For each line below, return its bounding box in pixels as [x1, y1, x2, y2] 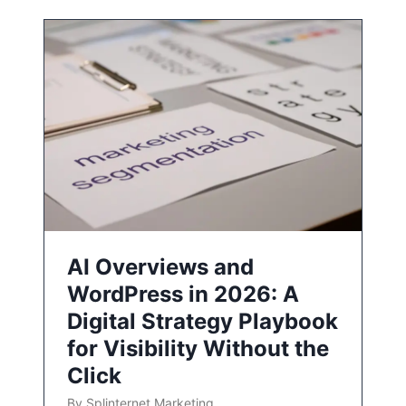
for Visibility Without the [67, 335, 329, 362]
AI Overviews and [67, 254, 254, 281]
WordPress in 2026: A [67, 281, 299, 308]
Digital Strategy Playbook [67, 308, 338, 335]
